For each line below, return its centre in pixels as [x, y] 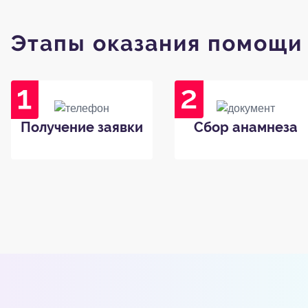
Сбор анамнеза [245, 127]
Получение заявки [82, 127]
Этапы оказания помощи [157, 43]
